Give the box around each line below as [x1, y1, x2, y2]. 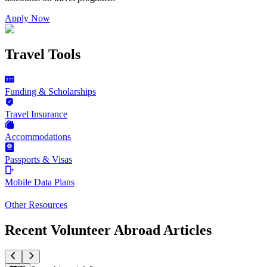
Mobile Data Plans [5, 176, 74, 187]
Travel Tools [5, 46, 80, 62]
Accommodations [5, 131, 71, 142]
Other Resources [5, 199, 67, 210]
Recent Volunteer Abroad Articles [5, 222, 212, 238]
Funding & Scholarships [5, 86, 96, 97]
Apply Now [5, 13, 50, 23]
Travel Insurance [5, 108, 67, 119]
